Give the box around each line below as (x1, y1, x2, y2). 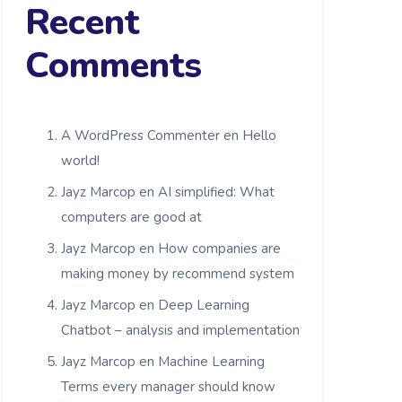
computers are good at (61, 207, 202, 226)
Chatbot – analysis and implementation (61, 320, 300, 339)
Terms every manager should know (61, 377, 275, 396)
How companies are (158, 239, 281, 258)
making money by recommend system (61, 264, 294, 283)
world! (61, 151, 100, 170)
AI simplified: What (158, 182, 275, 201)
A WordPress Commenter (61, 126, 220, 144)
